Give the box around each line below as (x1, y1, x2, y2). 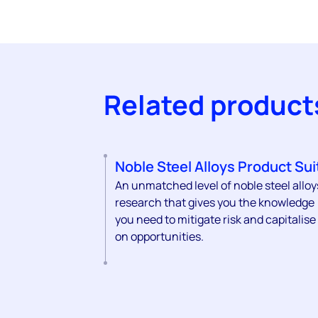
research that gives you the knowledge (115, 194, 314, 210)
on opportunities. (115, 228, 204, 244)
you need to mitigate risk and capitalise (115, 211, 316, 227)
